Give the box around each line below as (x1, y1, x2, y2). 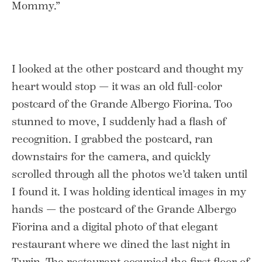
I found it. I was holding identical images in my (12, 185, 246, 198)
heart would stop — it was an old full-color (12, 80, 222, 93)
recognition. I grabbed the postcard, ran (12, 132, 213, 146)
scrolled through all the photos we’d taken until (12, 167, 247, 181)
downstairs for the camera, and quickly (12, 150, 210, 163)
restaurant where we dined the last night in (12, 237, 230, 251)
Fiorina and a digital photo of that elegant (12, 220, 218, 233)
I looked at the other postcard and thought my (12, 62, 243, 75)
